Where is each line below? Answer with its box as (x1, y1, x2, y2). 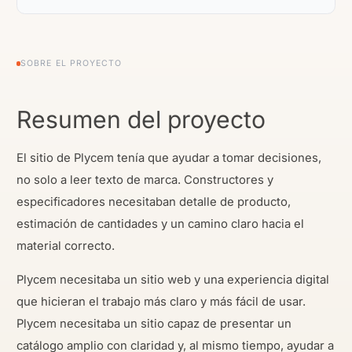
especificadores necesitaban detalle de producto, (16, 194, 291, 209)
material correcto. (16, 238, 115, 253)
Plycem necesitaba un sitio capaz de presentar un (16, 317, 291, 332)
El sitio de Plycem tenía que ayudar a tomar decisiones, (16, 150, 321, 165)
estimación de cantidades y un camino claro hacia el (16, 216, 304, 231)
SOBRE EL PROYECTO (20, 57, 123, 68)
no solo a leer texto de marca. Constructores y (16, 172, 273, 187)
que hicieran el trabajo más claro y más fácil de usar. (16, 295, 306, 310)
